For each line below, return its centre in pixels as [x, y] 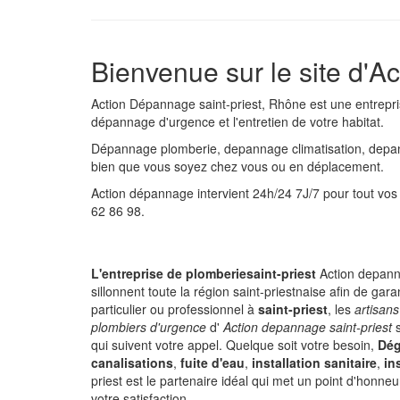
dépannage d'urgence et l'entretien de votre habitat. [237, 121]
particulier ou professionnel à [175, 309]
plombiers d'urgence [149, 327]
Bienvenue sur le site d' [230, 71]
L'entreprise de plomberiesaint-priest [205, 273]
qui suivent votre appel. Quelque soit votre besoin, [234, 345]
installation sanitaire [314, 362]
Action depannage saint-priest [308, 327]
